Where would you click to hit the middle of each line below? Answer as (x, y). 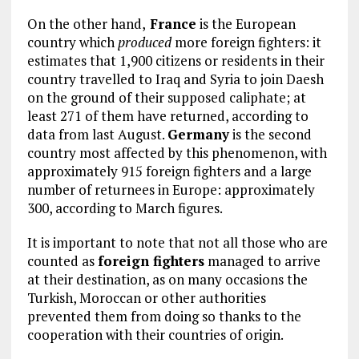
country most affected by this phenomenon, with (177, 152)
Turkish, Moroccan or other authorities (146, 297)
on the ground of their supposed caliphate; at (166, 97)
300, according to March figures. (125, 208)
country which (72, 42)
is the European (246, 23)
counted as (62, 260)
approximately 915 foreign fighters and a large (169, 171)
